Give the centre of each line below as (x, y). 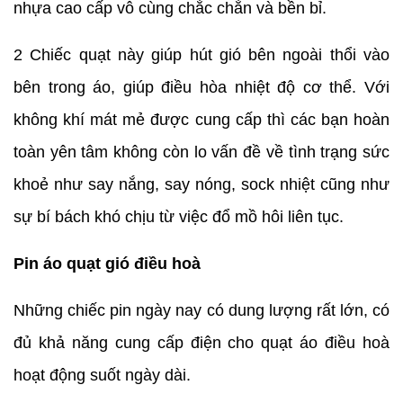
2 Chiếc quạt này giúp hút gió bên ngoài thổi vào (201, 55)
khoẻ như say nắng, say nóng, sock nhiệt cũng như (201, 185)
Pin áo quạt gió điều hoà (107, 264)
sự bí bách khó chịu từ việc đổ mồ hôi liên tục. (181, 217)
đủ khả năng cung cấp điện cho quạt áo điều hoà (201, 343)
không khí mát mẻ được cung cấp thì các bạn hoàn (201, 120)
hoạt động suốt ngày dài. (104, 376)
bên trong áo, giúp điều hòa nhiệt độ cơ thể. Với (201, 88)
